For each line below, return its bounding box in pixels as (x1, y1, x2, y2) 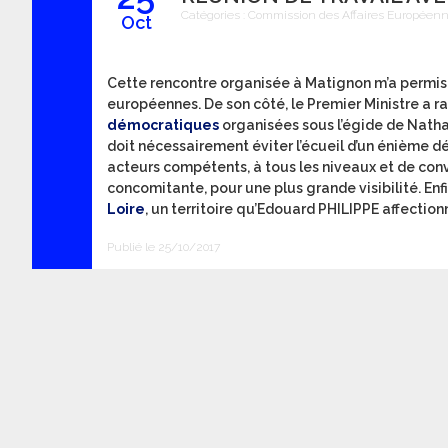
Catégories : (180, 8, 248, 22)
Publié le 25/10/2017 (107, 240, 220, 254)
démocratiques (107, 117, 219, 133)
